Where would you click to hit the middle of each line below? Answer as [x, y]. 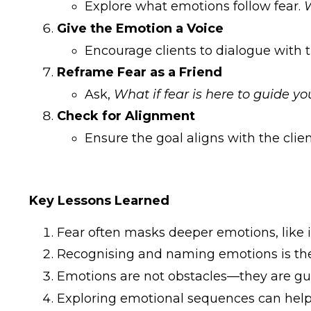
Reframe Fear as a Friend [140, 73]
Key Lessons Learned [99, 200]
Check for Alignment [126, 116]
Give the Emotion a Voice [140, 28]
